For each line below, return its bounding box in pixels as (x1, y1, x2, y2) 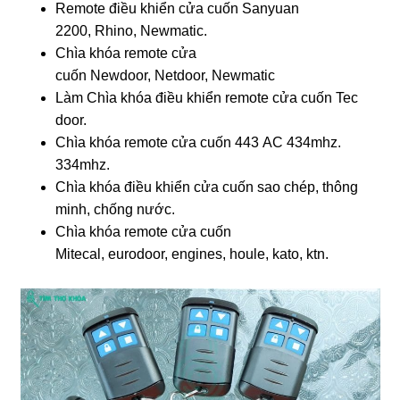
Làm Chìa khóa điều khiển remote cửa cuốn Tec (55, 89, 359, 105)
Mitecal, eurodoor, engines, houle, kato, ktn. (55, 246, 329, 262)
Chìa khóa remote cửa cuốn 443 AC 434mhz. (55, 134, 342, 150)
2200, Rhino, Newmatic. (55, 22, 208, 38)
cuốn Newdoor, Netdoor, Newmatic (55, 67, 276, 83)
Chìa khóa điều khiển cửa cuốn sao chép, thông (55, 179, 359, 195)
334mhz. (55, 156, 111, 172)
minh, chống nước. (55, 201, 176, 217)
